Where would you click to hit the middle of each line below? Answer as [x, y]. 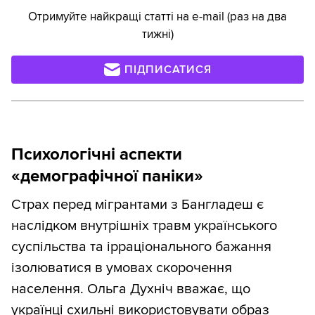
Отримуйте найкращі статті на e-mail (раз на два [157, 16]
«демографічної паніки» [107, 176]
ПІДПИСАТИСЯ [168, 69]
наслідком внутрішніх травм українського [144, 225]
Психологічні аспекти [97, 154]
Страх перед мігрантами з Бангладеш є [137, 204]
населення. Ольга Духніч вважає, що [131, 289]
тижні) [157, 34]
